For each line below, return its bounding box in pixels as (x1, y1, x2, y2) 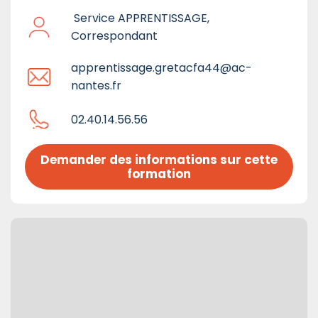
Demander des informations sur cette (40, 151, 278, 169)
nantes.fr (71, 77, 121, 94)
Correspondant (71, 28, 158, 45)
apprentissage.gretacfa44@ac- (71, 60, 252, 77)
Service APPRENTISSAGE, (71, 10, 209, 27)
